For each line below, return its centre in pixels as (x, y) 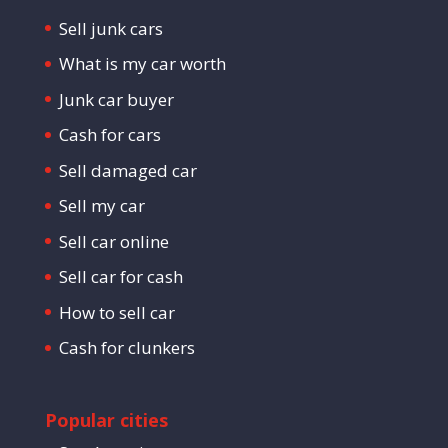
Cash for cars (109, 134)
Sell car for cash (120, 276)
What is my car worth (142, 63)
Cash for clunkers (126, 347)
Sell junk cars (110, 28)
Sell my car (101, 205)
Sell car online (113, 241)
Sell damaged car (127, 170)
